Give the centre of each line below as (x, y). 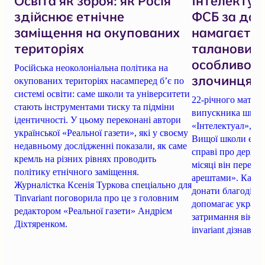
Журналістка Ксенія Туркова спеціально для (103, 185)
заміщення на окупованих (97, 32)
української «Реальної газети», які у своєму (101, 132)
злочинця (222, 80)
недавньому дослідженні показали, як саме (101, 146)
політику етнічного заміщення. (77, 172)
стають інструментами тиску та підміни (94, 106)
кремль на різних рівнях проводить (85, 159)
